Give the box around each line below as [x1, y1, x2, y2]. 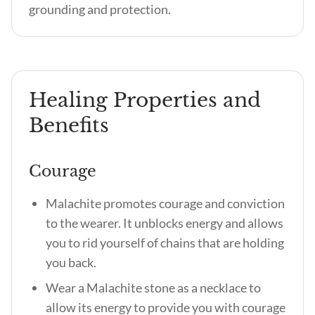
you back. [46, 255, 98, 270]
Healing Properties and [29, 88, 261, 112]
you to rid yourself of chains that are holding [46, 235, 284, 250]
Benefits [29, 113, 109, 138]
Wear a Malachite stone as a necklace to [46, 280, 261, 295]
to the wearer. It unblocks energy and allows [46, 215, 283, 231]
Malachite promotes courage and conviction [46, 195, 285, 211]
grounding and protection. [29, 1, 171, 17]
